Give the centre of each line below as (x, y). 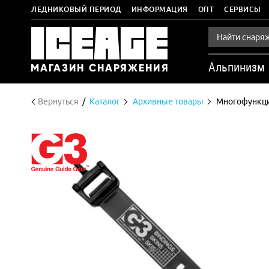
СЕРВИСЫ (243, 9)
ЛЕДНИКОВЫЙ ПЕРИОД (76, 9)
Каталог (105, 101)
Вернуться (58, 101)
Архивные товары (168, 101)
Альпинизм (237, 67)
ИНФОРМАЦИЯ (159, 9)
